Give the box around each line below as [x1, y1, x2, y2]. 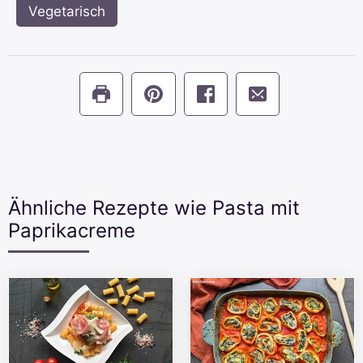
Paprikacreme [8, 219, 135, 243]
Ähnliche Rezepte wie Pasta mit [8, 196, 300, 220]
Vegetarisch [28, 2, 105, 19]
